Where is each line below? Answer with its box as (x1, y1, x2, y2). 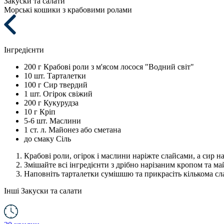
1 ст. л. (24, 125, 46, 134)
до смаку (24, 134, 54, 143)
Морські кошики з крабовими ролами (4, 5, 132, 14)
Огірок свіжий (43, 89, 92, 98)
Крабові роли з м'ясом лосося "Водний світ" (43, 62, 194, 71)
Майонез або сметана (48, 125, 121, 134)
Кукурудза (43, 98, 78, 107)
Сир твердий (43, 80, 87, 89)
